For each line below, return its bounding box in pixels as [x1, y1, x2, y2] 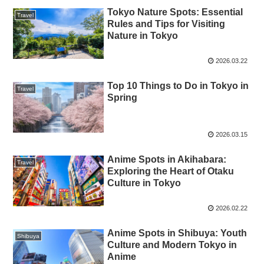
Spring [107, 92, 138, 103]
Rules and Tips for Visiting [107, 18, 226, 29]
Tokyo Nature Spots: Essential [107, 6, 243, 17]
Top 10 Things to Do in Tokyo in [107, 80, 249, 91]
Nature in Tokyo [107, 30, 179, 41]
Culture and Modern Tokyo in [107, 240, 237, 250]
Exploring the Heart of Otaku [107, 166, 235, 176]
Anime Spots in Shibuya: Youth [107, 228, 247, 239]
